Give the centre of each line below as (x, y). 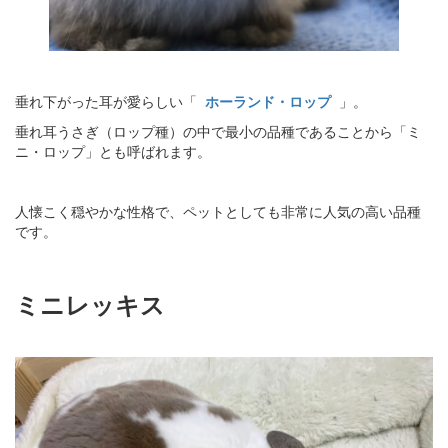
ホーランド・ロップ (270, 100)
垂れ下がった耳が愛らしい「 (110, 100)
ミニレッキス (90, 303)
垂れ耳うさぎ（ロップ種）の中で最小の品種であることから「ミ (218, 130)
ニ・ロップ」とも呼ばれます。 (113, 150)
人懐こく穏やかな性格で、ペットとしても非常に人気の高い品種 (218, 210)
